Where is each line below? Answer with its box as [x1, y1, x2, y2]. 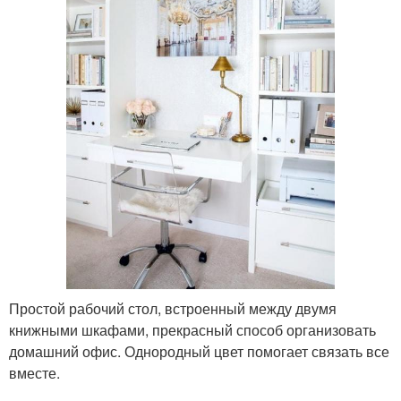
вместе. [9, 363, 60, 384]
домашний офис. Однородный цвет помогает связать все [9, 341, 389, 363]
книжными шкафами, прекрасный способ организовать [9, 320, 376, 341]
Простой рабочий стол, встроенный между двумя [9, 298, 337, 320]
